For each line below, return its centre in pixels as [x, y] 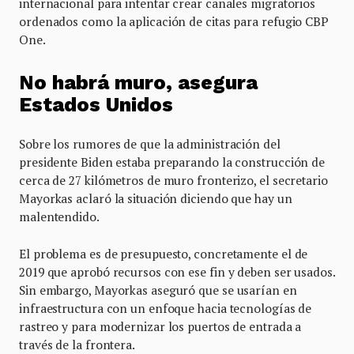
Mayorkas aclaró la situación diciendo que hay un [156, 198]
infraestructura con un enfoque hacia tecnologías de [166, 308]
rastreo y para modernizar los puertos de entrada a [160, 326]
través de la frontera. [78, 344]
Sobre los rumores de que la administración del [150, 143]
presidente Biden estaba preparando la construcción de [172, 162]
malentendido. [59, 216]
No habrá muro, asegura [138, 82]
